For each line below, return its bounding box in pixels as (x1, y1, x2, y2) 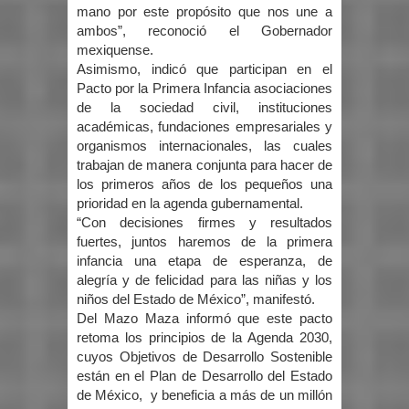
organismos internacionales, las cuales (77, 138, 332, 153)
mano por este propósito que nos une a (77, 4, 332, 19)
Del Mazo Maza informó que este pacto (77, 310, 332, 326)
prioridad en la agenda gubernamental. (77, 195, 303, 211)
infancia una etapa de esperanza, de (77, 253, 332, 268)
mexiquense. (77, 42, 153, 58)
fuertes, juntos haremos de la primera (77, 234, 332, 249)
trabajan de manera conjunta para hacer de (77, 157, 332, 173)
